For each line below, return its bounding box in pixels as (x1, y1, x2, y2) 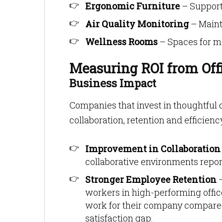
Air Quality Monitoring (85, 18, 189, 30)
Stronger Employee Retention (85, 173, 217, 185)
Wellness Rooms (85, 36, 158, 48)
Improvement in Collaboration (85, 143, 221, 155)
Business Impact (69, 76, 156, 90)
